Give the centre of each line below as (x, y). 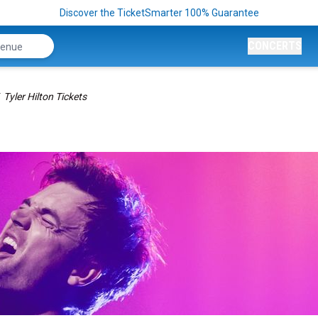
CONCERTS (275, 46)
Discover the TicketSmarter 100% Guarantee (159, 13)
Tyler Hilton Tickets (45, 97)
